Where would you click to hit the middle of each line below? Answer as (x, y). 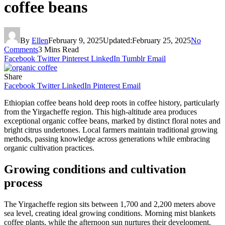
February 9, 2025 (76, 41)
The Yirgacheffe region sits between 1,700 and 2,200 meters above (110, 204)
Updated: (118, 41)
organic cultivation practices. (49, 148)
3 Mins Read (59, 50)
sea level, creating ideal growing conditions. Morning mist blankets (110, 213)
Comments (21, 50)
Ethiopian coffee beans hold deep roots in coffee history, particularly (112, 103)
